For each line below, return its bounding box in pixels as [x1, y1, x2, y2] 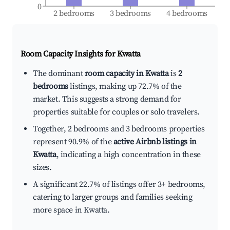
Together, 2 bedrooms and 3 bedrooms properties [33, 124, 205, 135]
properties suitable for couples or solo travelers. [33, 107, 200, 118]
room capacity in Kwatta [84, 68, 169, 79]
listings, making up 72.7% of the [68, 81, 182, 92]
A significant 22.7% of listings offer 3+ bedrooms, [33, 179, 206, 190]
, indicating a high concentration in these [56, 149, 201, 160]
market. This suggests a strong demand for [33, 94, 181, 105]
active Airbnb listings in [113, 137, 197, 147]
